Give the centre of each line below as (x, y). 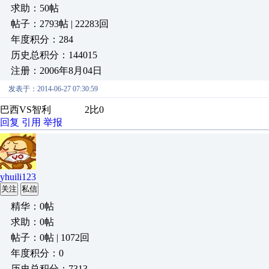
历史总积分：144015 (54, 55)
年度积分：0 (37, 253)
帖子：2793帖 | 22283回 (60, 24)
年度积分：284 (42, 39)
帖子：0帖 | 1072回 (50, 237)
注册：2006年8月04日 (56, 71)
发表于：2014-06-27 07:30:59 (53, 89)
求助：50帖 (35, 8)
